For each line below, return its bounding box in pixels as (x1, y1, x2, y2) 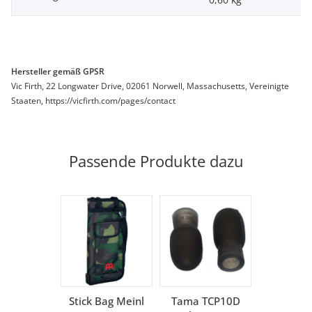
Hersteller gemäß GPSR (11, 65, 104, 78)
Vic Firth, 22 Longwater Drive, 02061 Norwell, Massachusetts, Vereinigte (11, 80, 289, 93)
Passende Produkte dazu (68, 150, 244, 172)
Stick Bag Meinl (69, 294, 144, 309)
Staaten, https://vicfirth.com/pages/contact (11, 95, 175, 107)
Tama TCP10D (171, 294, 240, 309)
